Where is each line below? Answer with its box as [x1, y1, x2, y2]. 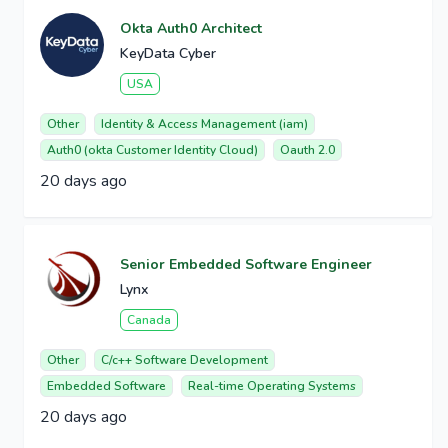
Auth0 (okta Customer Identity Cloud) [47, 142, 258, 159]
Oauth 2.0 [280, 142, 335, 159]
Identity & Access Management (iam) [101, 116, 308, 133]
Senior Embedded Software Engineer [120, 255, 372, 275]
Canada [127, 312, 171, 329]
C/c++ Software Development [101, 352, 268, 369]
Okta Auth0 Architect [120, 19, 262, 39]
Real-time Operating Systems [188, 378, 356, 395]
